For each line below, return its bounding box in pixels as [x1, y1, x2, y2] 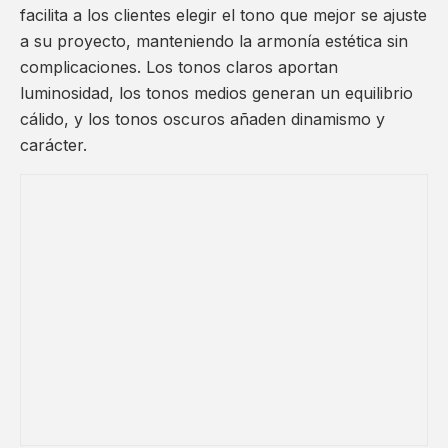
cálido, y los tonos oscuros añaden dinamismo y [20, 109, 385, 130]
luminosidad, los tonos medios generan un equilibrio [20, 83, 413, 104]
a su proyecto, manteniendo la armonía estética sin [20, 31, 408, 52]
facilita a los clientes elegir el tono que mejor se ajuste [20, 5, 427, 26]
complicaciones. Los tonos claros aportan [20, 57, 338, 78]
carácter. [20, 135, 87, 156]
